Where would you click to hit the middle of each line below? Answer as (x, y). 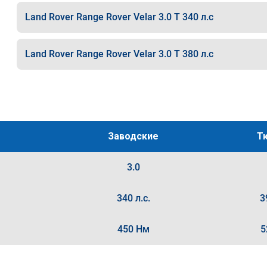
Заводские (133, 136)
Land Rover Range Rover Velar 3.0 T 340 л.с (119, 17)
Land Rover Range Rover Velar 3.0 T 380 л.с (119, 54)
